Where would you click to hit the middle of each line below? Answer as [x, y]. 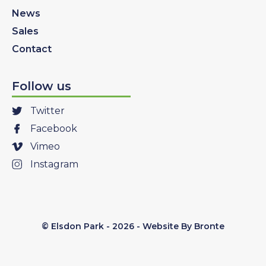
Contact [32, 49]
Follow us [42, 86]
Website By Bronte [183, 227]
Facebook [53, 129]
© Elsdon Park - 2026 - [92, 227]
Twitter [47, 111]
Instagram [54, 164]
